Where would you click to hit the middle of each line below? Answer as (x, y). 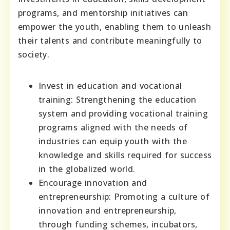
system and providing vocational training (123, 114)
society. (34, 55)
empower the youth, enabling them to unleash (115, 27)
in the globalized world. (87, 169)
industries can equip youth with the (113, 141)
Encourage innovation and (93, 183)
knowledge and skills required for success (125, 155)
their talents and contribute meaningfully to (110, 41)
